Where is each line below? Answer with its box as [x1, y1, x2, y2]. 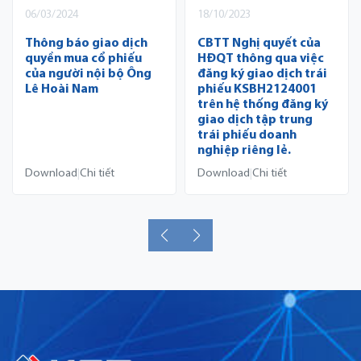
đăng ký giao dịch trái [197, 68, 327, 81]
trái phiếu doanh [197, 129, 297, 143]
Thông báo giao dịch [25, 37, 147, 51]
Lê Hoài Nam [25, 83, 98, 97]
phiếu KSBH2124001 [197, 83, 317, 97]
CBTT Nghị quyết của [197, 37, 321, 51]
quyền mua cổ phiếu [25, 52, 142, 66]
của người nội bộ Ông [25, 68, 151, 81]
